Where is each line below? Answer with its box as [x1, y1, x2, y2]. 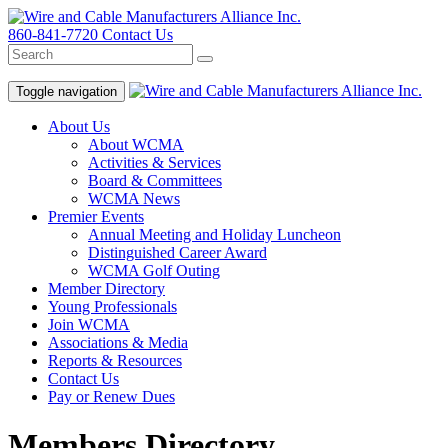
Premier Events [48, 208, 144, 225]
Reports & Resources [48, 352, 182, 369]
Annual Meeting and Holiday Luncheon [88, 226, 341, 243]
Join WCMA [48, 316, 130, 333]
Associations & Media [48, 334, 188, 351]
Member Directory [48, 280, 165, 297]
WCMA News [88, 190, 180, 207]
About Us [48, 118, 110, 135]
